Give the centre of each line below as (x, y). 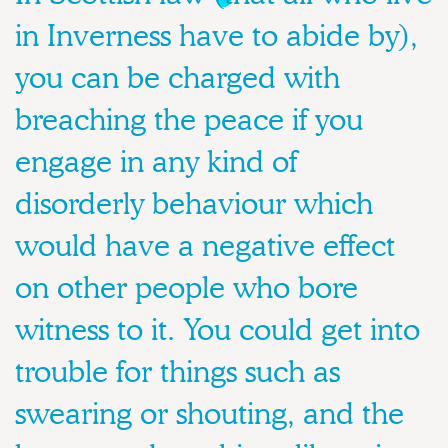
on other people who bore (186, 287)
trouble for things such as (177, 371)
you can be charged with (177, 77)
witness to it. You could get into (217, 329)
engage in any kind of (156, 161)
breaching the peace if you (189, 119)
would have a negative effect (205, 245)
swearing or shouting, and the (209, 413)
